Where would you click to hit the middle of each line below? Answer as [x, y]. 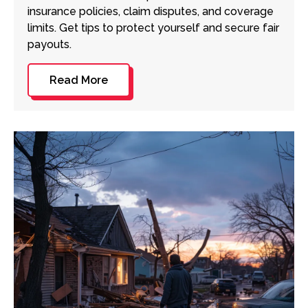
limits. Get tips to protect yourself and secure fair [153, 27]
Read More [79, 80]
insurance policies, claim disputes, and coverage [151, 11]
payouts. [49, 44]
